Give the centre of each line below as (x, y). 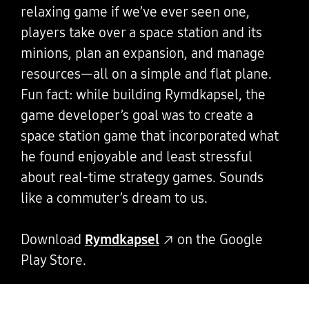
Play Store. (53, 260)
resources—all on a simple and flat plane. (146, 74)
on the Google (218, 240)
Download (52, 240)
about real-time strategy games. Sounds (142, 178)
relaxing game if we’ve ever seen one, (135, 12)
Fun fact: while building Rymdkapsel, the (143, 95)
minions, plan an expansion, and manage (142, 53)
